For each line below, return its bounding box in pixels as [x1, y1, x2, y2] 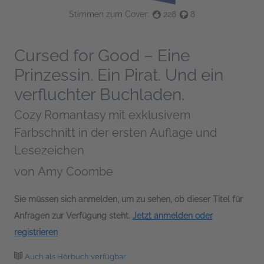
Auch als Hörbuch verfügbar [25, 252, 126, 261]
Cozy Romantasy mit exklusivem [14, 107, 190, 122]
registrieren [14, 227, 58, 237]
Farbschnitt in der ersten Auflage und [14, 125, 217, 140]
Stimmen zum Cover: [69, 9, 149, 19]
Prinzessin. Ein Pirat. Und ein [14, 65, 223, 85]
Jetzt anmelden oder [133, 210, 213, 220]
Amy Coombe [38, 164, 113, 179]
